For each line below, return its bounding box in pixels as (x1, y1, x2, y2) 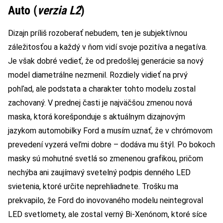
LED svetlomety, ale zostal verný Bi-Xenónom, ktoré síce (8, 210, 207, 220)
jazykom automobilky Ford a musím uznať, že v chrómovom (8, 126, 213, 136)
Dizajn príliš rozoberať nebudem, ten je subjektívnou (8, 28, 187, 38)
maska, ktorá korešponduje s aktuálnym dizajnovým (8, 112, 185, 122)
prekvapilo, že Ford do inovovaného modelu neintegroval (8, 196, 203, 206)
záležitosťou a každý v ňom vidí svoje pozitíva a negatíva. (8, 42, 207, 52)
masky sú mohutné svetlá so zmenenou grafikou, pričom (8, 154, 203, 164)
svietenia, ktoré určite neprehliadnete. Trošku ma (8, 182, 178, 192)
